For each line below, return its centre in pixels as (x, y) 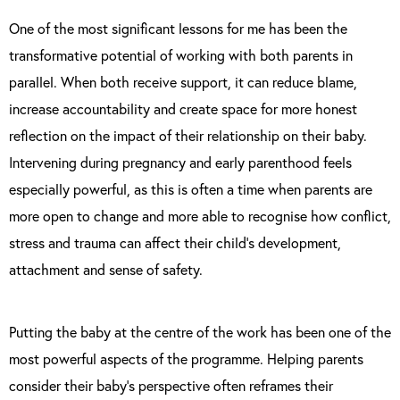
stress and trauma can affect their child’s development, (175, 242)
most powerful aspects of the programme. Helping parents (186, 358)
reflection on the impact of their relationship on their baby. (188, 135)
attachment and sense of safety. (106, 269)
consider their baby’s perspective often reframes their (171, 385)
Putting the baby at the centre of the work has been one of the (200, 332)
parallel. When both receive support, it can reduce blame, (183, 82)
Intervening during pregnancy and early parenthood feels (180, 162)
